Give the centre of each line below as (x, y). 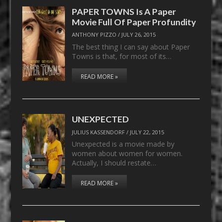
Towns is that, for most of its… (122, 56)
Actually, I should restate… (114, 163)
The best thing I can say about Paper (131, 47)
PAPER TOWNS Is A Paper (124, 11)
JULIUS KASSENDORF (99, 132)
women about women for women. (127, 154)
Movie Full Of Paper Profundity (134, 22)
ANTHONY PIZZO (94, 35)
